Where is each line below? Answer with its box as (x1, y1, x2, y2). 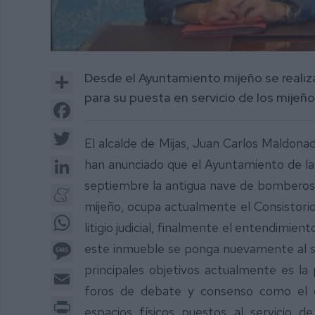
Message (73, 237, 119, 252)
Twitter (73, 124, 108, 140)
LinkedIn (73, 153, 113, 168)
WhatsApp (73, 209, 124, 224)
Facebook (73, 96, 121, 112)
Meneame (73, 181, 122, 196)
